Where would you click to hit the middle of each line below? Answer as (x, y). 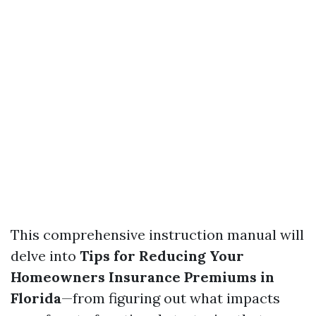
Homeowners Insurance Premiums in (142, 277)
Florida (36, 298)
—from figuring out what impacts (171, 298)
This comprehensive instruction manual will (157, 235)
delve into (45, 256)
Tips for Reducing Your (162, 256)
